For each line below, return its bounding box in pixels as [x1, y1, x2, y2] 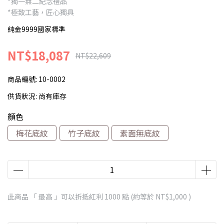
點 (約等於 [120, 191, 155, 202]
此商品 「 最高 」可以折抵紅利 [7, 191, 104, 202]
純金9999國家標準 [7, 24, 65, 34]
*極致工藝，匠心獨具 [7, 7, 74, 17]
